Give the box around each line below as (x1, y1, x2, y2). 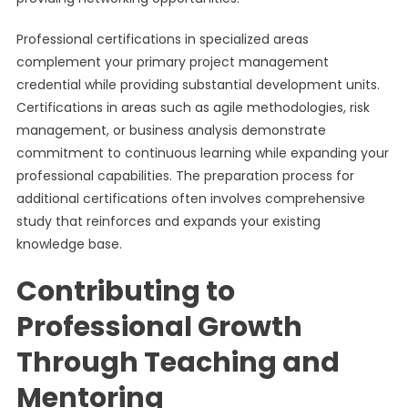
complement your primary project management (15, 53, 329, 71)
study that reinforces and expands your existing (15, 212, 321, 230)
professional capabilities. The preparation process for (15, 167, 354, 185)
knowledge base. (15, 235, 122, 253)
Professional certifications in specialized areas (15, 30, 309, 48)
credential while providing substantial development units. (15, 76, 380, 94)
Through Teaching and (15, 343, 340, 382)
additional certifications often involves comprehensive (15, 189, 365, 208)
